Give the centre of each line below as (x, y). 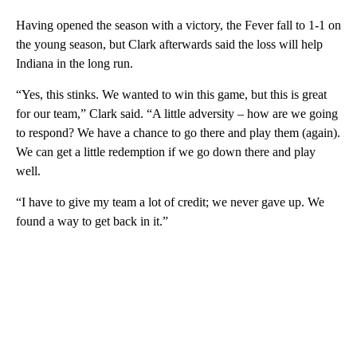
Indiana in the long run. (75, 63)
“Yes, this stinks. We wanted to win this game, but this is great (171, 94)
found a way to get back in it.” (92, 221)
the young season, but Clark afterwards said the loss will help (169, 44)
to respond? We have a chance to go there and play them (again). (178, 133)
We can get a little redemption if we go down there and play (166, 152)
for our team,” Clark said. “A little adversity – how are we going (177, 114)
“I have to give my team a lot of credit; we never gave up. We (170, 202)
